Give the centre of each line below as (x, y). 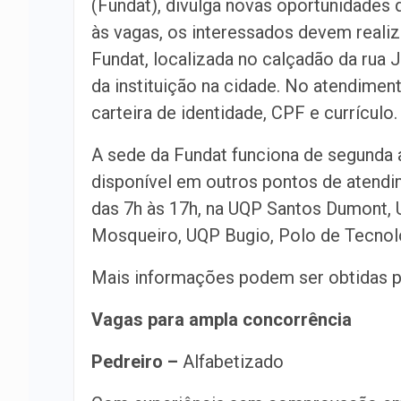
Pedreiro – (135, 362)
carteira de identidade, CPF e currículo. (244, 113)
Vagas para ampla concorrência (224, 320)
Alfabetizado (231, 362)
